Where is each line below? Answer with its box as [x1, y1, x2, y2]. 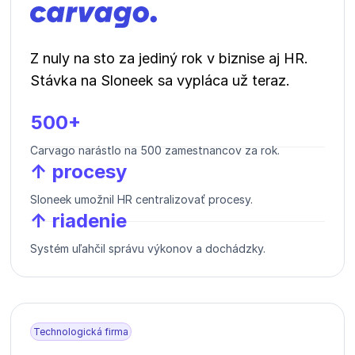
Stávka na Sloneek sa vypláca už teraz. [30, 71, 290, 89]
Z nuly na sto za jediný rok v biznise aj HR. [30, 49, 308, 67]
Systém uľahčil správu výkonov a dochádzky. [30, 241, 265, 255]
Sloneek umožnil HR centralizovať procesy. [30, 192, 253, 206]
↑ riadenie [30, 208, 127, 232]
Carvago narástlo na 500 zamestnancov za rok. [30, 143, 280, 157]
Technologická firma [33, 325, 128, 338]
